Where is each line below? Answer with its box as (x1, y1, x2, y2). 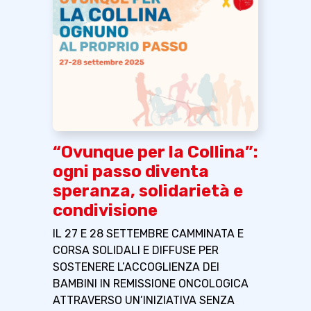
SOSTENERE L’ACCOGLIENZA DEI (53, 260, 219, 274)
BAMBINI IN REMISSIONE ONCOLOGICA (53, 276, 249, 290)
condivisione (53, 200, 158, 220)
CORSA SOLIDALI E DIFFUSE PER (53, 243, 219, 257)
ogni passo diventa (53, 161, 209, 181)
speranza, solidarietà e (53, 180, 243, 201)
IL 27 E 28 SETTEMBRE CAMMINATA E (53, 226, 244, 240)
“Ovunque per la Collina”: (53, 142, 258, 162)
